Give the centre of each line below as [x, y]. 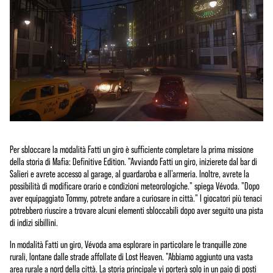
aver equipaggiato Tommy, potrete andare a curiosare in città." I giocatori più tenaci [136, 198]
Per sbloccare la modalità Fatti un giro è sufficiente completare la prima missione [132, 149]
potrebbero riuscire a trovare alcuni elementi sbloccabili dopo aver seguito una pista [136, 210]
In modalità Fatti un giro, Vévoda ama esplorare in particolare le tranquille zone [128, 244]
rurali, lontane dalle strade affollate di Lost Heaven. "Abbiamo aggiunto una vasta [131, 256]
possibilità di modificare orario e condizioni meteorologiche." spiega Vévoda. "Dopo [135, 186]
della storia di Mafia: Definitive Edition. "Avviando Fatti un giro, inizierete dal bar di [133, 161]
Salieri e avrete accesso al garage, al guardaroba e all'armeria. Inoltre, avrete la [129, 173]
